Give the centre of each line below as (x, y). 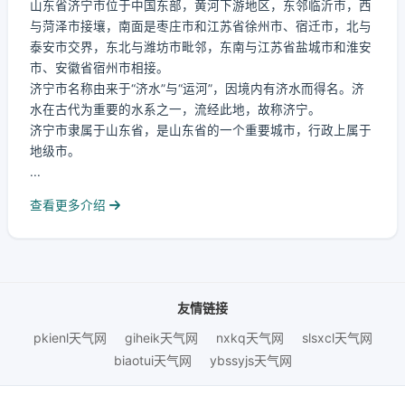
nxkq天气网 (250, 338)
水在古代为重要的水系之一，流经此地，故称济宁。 (175, 109)
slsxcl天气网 (337, 338)
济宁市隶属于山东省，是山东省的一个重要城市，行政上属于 (201, 130)
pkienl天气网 (70, 338)
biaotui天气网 (152, 360)
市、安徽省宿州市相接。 (99, 68)
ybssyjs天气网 (250, 360)
